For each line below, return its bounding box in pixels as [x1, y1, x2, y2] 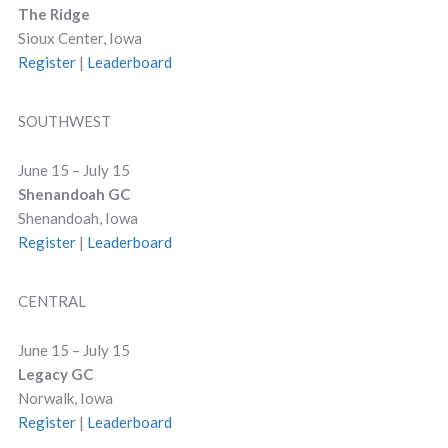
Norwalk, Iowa [17, 389, 113, 407]
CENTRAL [17, 292, 86, 310]
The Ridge [17, 5, 90, 23]
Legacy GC [17, 365, 93, 383]
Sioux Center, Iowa [17, 29, 142, 47]
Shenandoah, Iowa [17, 209, 138, 227]
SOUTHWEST [17, 112, 111, 130]
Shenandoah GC [17, 185, 130, 203]
